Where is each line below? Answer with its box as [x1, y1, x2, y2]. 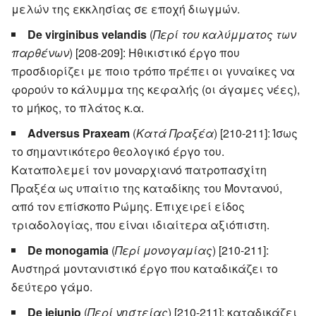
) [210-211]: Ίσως [214, 124, 298, 141]
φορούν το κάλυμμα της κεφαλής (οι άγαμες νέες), [11, 80, 300, 97]
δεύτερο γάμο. [11, 278, 92, 295]
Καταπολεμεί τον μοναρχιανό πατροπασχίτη [11, 161, 267, 178]
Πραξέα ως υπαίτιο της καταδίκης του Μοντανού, [11, 179, 282, 196]
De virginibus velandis [28, 25, 147, 42]
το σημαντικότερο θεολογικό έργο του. [11, 142, 224, 159]
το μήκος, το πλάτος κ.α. [11, 99, 144, 116]
